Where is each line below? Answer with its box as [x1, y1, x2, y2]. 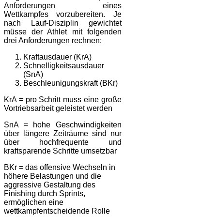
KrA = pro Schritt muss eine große [4, 95, 122, 104]
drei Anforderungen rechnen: [4, 36, 102, 45]
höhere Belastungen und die [4, 171, 101, 180]
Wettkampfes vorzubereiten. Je [4, 10, 122, 18]
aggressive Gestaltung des [4, 180, 95, 189]
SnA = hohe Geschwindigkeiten [4, 120, 122, 129]
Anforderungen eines [4, 1, 122, 10]
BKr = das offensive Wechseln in [4, 163, 115, 171]
